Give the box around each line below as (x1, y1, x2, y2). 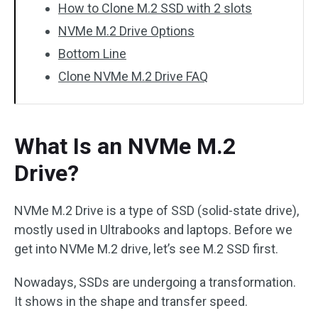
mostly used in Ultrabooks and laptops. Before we (14, 222, 292, 237)
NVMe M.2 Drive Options (58, 23, 194, 38)
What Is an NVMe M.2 (14, 133, 236, 160)
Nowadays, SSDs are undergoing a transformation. (14, 275, 296, 290)
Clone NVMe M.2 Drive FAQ (58, 69, 208, 84)
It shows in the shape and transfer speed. (14, 294, 248, 309)
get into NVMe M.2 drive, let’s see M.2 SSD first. (14, 241, 278, 256)
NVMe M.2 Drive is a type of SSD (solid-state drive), (14, 203, 299, 218)
